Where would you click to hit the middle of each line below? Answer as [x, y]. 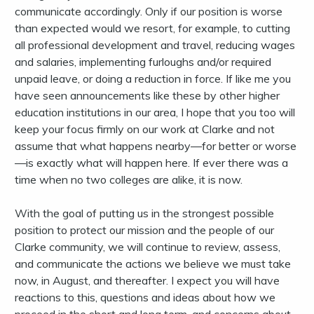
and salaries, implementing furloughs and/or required [143, 62]
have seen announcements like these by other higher [147, 96]
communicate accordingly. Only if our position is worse [149, 12]
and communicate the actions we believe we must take [153, 264]
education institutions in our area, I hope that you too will [155, 112]
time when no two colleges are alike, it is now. [129, 180]
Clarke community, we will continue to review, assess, [148, 247]
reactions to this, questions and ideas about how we [145, 298]
